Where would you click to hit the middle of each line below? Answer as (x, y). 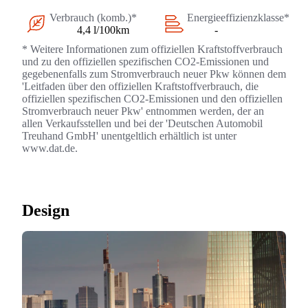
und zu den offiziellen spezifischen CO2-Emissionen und (145, 62)
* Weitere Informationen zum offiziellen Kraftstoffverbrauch (152, 49)
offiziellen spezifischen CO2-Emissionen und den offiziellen (152, 99)
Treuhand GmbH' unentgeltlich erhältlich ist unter (129, 136)
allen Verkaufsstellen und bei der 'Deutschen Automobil (142, 124)
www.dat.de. (50, 148)
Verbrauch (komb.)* (93, 18)
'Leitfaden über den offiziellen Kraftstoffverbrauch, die (140, 87)
